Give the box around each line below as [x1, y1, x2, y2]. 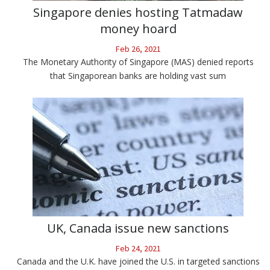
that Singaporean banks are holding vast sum [50, 70, 226, 82]
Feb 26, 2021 [115, 43, 161, 55]
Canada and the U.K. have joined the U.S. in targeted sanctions [16, 256, 260, 268]
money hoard [99, 20, 177, 37]
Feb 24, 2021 [115, 243, 161, 254]
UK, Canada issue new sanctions [47, 220, 229, 237]
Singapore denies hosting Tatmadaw [33, 4, 243, 21]
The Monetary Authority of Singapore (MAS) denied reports [22, 56, 254, 68]
